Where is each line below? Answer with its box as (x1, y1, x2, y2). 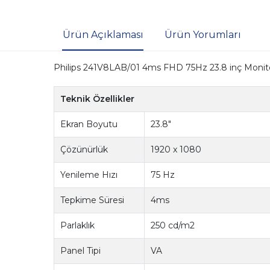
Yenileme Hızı (60, 169, 118, 181)
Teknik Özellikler (60, 93, 135, 105)
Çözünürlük (60, 144, 108, 155)
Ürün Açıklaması (62, 29, 143, 41)
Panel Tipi (60, 245, 101, 257)
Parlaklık (60, 220, 95, 231)
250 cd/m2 (151, 220, 195, 231)
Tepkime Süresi (60, 195, 125, 206)
